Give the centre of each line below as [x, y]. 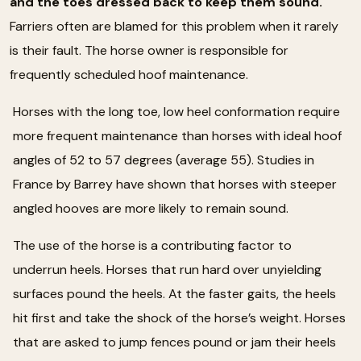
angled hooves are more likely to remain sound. [151, 208]
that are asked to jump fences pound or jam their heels [174, 342]
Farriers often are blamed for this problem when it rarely [174, 26]
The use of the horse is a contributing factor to [152, 245]
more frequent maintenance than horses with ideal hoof [177, 135]
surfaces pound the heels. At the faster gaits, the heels [174, 293]
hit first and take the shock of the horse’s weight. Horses [179, 317]
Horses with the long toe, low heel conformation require [176, 111]
